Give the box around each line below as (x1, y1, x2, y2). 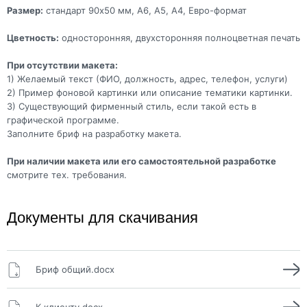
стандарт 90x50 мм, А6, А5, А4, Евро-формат (43, 5, 247, 16)
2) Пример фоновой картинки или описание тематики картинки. (7, 87, 293, 99)
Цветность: (7, 32, 59, 44)
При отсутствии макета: (7, 60, 118, 71)
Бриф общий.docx (36, 264, 114, 275)
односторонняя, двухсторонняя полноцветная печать (59, 32, 300, 44)
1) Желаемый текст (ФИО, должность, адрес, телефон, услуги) (7, 73, 288, 85)
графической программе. (7, 114, 119, 126)
